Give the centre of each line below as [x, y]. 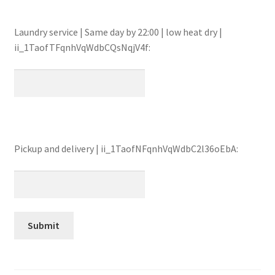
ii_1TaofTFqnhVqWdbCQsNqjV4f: [82, 48]
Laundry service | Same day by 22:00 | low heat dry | [118, 32]
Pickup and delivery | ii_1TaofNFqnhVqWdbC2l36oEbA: [126, 149]
